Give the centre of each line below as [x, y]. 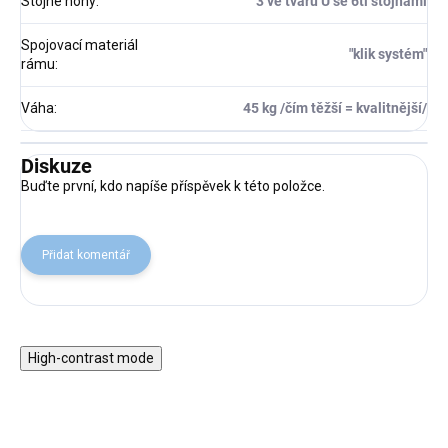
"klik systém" [388, 54]
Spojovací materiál [79, 45]
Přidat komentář [86, 255]
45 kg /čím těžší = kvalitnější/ [335, 108]
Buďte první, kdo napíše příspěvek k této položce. [173, 186]
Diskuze [56, 166]
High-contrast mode [91, 358]
